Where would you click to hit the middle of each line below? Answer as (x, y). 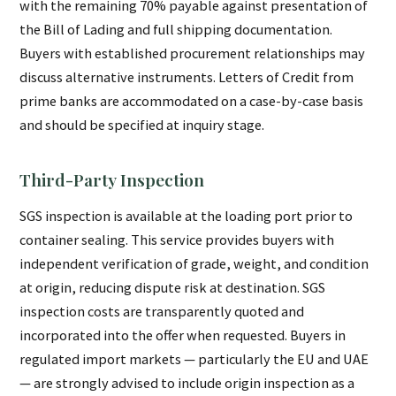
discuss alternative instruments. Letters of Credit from (187, 77)
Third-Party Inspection (112, 180)
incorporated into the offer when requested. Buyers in (183, 335)
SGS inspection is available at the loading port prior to (187, 216)
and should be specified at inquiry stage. (142, 125)
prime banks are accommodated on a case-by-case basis (192, 101)
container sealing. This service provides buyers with (177, 240)
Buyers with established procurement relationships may (193, 53)
